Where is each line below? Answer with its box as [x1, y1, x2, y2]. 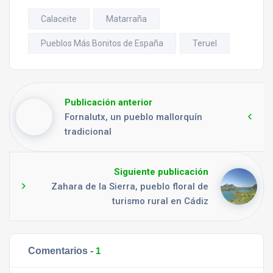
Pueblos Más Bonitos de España [41, 38, 163, 48]
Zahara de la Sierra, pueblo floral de [51, 180, 208, 192]
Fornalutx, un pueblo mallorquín [65, 111, 202, 122]
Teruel [193, 38, 217, 48]
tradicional [65, 126, 112, 137]
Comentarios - [28, 244, 93, 256]
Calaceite [41, 13, 77, 24]
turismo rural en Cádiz [112, 195, 208, 207]
